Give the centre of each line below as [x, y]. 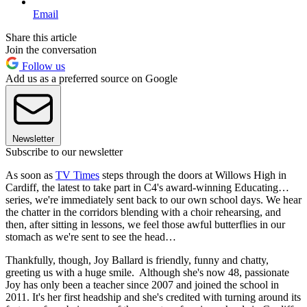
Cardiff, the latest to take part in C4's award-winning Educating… [147, 187]
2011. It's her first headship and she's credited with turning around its [153, 297]
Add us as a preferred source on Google [91, 78]
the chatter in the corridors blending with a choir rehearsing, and [143, 212]
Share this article [41, 37]
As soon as [30, 175]
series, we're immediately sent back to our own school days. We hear [153, 199]
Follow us [42, 66]
